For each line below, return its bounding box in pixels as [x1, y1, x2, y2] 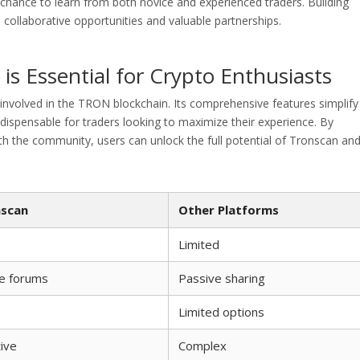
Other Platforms [178, 202, 279, 218]
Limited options [178, 304, 264, 320]
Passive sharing [178, 270, 265, 286]
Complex [178, 337, 227, 354]
